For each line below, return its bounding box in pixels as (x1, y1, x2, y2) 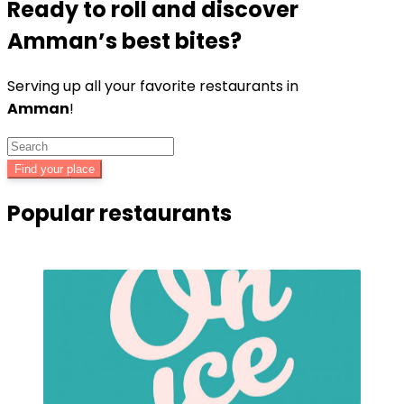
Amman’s (7, 25, 117, 56)
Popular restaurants (7, 197, 232, 228)
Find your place (14, 161, 95, 176)
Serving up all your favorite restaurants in (7, 75, 298, 96)
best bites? (117, 25, 242, 56)
